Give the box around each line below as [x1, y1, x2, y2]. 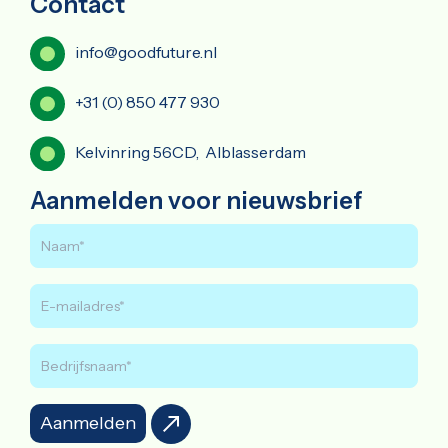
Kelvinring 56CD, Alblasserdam [75, 141, 306, 162]
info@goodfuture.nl [75, 41, 217, 62]
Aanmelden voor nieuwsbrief [30, 185, 363, 215]
